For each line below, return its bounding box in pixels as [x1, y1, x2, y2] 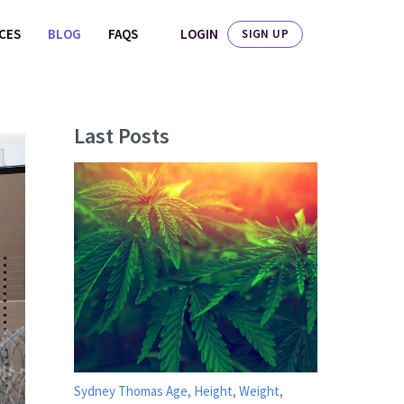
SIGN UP [242, 25, 289, 41]
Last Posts [74, 122, 170, 150]
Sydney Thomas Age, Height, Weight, [74, 382, 283, 400]
